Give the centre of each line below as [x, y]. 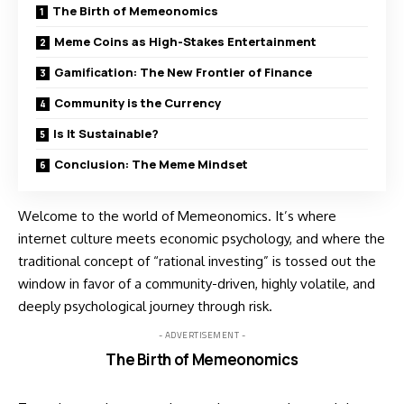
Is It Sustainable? [106, 134]
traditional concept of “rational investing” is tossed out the [197, 262]
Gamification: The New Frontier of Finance [183, 73]
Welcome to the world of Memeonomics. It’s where [177, 216]
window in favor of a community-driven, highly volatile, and [197, 284]
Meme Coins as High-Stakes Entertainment [185, 42]
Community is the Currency [138, 103]
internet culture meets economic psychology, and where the [202, 239]
